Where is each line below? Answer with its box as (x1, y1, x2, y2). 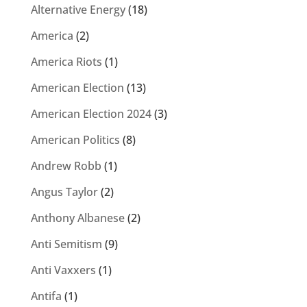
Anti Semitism (30, 236, 102, 251)
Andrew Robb (30, 158, 101, 173)
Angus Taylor (30, 184, 98, 199)
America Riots (30, 54, 102, 69)
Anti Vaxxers (30, 262, 96, 278)
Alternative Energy (30, 2, 125, 17)
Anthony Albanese (30, 210, 125, 225)
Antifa (30, 288, 62, 304)
